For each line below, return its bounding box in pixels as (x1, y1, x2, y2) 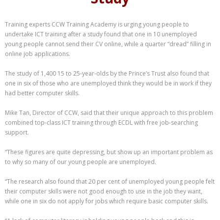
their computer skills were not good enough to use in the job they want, (5, 187, 202, 195)
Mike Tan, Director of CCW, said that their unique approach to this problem (5, 108, 213, 117)
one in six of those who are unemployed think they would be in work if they (5, 79, 212, 87)
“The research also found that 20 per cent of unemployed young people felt (5, 177, 215, 186)
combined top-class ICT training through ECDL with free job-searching (5, 118, 198, 127)
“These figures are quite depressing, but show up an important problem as (5, 147, 213, 156)
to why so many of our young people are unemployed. (5, 157, 156, 166)
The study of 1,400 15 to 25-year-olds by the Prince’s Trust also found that (5, 69, 209, 78)
